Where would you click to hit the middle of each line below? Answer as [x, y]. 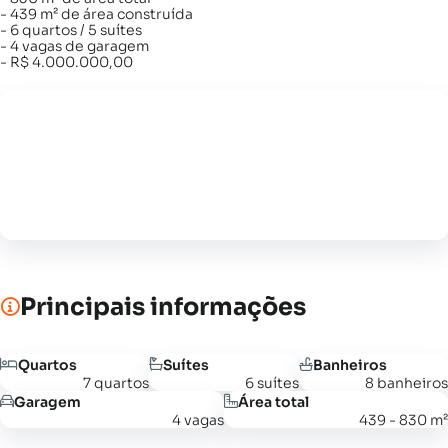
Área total [273, 401]
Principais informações [163, 307]
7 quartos [116, 383]
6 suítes [271, 383]
